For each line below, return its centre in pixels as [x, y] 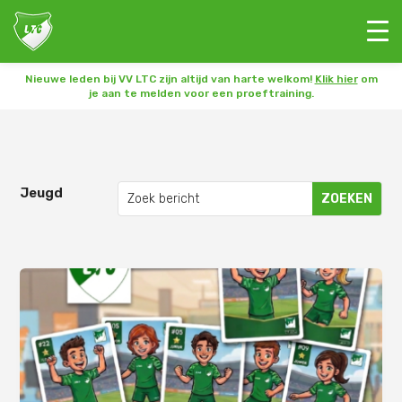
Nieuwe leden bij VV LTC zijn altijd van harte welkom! [170, 79]
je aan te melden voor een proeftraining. [201, 93]
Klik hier [336, 79]
